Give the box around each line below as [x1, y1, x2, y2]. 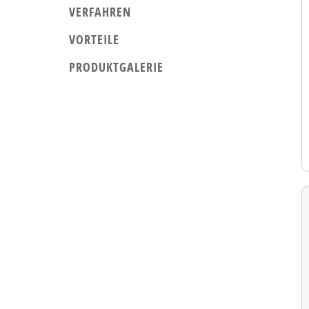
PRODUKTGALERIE [68, 58, 163, 75]
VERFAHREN [68, 3, 131, 20]
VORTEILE [68, 30, 119, 48]
